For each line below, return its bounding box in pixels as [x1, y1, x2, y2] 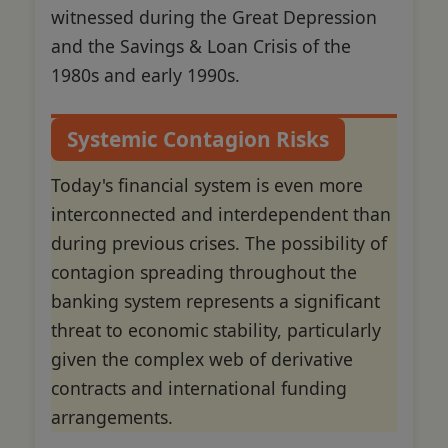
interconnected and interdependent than [51, 202, 391, 227]
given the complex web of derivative [51, 347, 353, 372]
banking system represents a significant [51, 289, 380, 314]
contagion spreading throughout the [51, 260, 357, 285]
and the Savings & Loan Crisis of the [51, 33, 351, 58]
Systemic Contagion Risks [67, 124, 329, 153]
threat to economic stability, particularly [51, 318, 381, 343]
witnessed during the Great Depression [51, 4, 377, 29]
